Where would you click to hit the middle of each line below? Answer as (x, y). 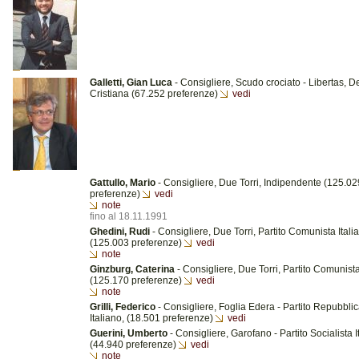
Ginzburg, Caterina (132, 269)
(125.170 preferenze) (137, 280)
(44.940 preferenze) (134, 345)
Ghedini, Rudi (120, 232)
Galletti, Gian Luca (131, 83)
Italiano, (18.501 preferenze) (153, 318)
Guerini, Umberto (129, 333)
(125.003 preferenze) (137, 243)
